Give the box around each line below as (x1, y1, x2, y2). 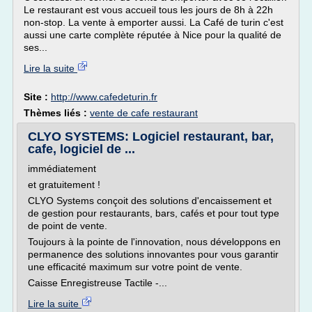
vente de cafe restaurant (90, 107, 198, 118)
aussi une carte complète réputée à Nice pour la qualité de (24, 29, 281, 40)
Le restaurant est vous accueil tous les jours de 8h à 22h (24, 4, 273, 15)
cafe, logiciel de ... (28, 142, 135, 156)
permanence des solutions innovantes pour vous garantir (28, 249, 279, 260)
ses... (24, 42, 47, 53)
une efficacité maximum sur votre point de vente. (28, 261, 242, 272)
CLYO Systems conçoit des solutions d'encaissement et (28, 195, 272, 206)
